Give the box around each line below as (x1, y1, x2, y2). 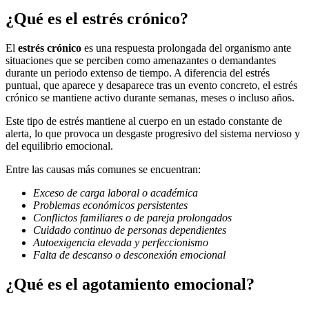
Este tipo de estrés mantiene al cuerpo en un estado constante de (6, 115, 282, 128)
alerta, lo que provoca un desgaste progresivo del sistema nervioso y (6, 128, 300, 140)
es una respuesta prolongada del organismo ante (81, 42, 291, 54)
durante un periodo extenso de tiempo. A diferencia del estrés (6, 67, 270, 79)
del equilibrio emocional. (6, 140, 113, 152)
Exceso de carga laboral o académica (33, 187, 198, 199)
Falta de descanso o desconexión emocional (33, 249, 226, 261)
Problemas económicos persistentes (33, 199, 188, 212)
